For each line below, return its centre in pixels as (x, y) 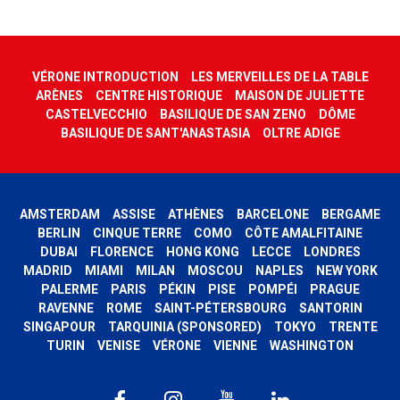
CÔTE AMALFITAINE (304, 233)
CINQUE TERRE (137, 233)
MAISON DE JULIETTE (300, 95)
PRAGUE (334, 289)
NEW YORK (346, 270)
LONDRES (332, 251)
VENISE (119, 345)
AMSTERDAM (60, 214)
